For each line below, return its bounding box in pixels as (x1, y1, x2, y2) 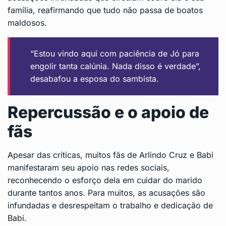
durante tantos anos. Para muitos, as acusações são (8, 188, 205, 198)
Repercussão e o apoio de (8, 102, 209, 123)
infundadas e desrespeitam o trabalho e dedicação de (8, 200, 213, 211)
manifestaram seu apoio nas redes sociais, (8, 162, 169, 173)
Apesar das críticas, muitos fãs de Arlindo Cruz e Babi (8, 150, 213, 160)
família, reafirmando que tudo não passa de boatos (8, 5, 203, 16)
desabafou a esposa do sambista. (30, 74, 159, 84)
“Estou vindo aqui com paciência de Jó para (30, 48, 199, 59)
